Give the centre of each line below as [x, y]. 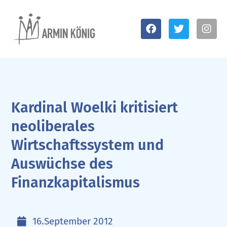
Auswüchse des [62, 164]
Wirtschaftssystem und [88, 145]
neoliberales [53, 126]
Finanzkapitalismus [76, 182]
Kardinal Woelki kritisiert [95, 107]
